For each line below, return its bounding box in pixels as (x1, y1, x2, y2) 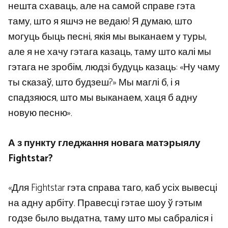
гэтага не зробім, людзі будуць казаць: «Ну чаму (8, 60, 220, 76)
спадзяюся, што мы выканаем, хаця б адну (8, 90, 197, 106)
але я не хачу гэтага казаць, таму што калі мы (8, 44, 211, 61)
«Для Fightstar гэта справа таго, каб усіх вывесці (8, 180, 217, 196)
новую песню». (8, 105, 72, 122)
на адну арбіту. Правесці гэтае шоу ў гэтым (8, 195, 202, 212)
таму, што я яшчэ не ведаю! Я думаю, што (8, 14, 192, 30)
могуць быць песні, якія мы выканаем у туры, (8, 29, 207, 45)
